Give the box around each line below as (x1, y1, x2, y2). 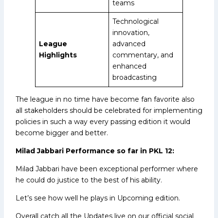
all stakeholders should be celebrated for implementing (16, 106, 202, 115)
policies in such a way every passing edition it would (16, 117, 190, 126)
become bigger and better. (16, 128, 108, 137)
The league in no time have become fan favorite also (16, 94, 195, 104)
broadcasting (112, 73, 157, 82)
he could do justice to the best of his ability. (16, 175, 162, 184)
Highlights (39, 50, 77, 59)
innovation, (112, 28, 149, 37)
